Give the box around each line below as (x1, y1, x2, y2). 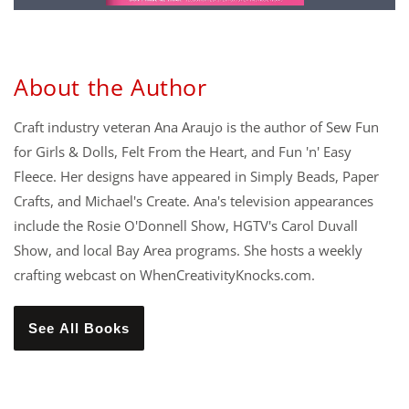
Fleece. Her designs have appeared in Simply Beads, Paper (14, 167, 379, 186)
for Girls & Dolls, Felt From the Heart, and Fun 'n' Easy (14, 142, 351, 162)
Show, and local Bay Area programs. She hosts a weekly (14, 241, 362, 260)
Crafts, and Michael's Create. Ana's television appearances (14, 192, 373, 211)
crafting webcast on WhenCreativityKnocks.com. (14, 266, 315, 285)
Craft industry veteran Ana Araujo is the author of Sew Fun (14, 118, 379, 137)
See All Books (28, 320, 130, 337)
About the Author (14, 71, 207, 103)
